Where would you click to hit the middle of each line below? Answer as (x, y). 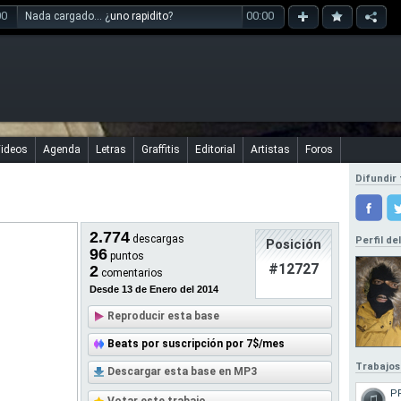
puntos (126, 256)
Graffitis (161, 149)
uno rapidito (139, 16)
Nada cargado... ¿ (68, 16)
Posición (294, 244)
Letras (111, 149)
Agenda (62, 149)
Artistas (270, 149)
